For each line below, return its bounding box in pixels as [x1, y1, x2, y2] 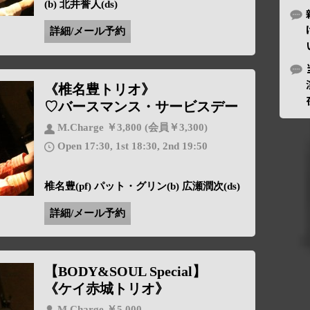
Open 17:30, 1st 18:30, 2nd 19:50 [54, 140, 208, 152]
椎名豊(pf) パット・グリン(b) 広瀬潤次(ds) [44, 180, 240, 192]
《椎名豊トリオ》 [44, 82, 155, 98]
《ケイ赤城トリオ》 [44, 280, 169, 296]
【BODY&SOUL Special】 [44, 263, 206, 279]
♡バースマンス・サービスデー [44, 99, 238, 115]
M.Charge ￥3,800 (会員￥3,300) [54, 122, 208, 134]
